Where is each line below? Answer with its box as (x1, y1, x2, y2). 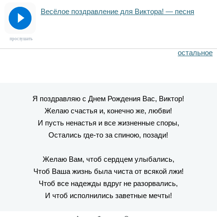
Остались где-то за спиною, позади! (48, 131, 169, 139)
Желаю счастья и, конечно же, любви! (45, 107, 172, 115)
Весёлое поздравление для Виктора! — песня (40, 7, 194, 15)
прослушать (10, 36, 33, 41)
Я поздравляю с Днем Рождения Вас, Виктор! (32, 94, 185, 103)
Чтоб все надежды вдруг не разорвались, (39, 179, 178, 187)
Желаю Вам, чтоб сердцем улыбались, (42, 155, 174, 163)
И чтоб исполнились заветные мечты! (45, 191, 172, 200)
